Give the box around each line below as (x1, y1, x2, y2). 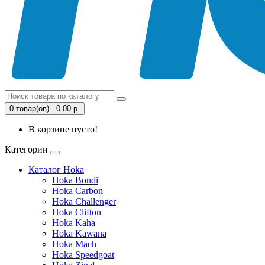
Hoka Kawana (52, 228, 106, 238)
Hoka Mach (52, 238, 96, 249)
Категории (5, 144, 48, 154)
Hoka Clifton (52, 206, 101, 217)
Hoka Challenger (52, 196, 116, 206)
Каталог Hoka (28, 164, 84, 174)
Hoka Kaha (52, 217, 95, 228)
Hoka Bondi (52, 174, 98, 185)
